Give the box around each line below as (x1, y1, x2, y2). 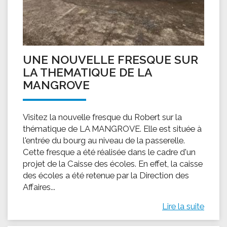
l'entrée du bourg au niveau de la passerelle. (23, 135, 185, 146)
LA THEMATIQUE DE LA (23, 65, 152, 80)
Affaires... (23, 182, 55, 193)
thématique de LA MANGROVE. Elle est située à (23, 124, 202, 134)
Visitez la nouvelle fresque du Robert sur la (23, 112, 182, 123)
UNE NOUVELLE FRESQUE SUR (23, 53, 198, 67)
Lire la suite (162, 201, 204, 212)
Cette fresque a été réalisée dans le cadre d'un (23, 147, 196, 158)
